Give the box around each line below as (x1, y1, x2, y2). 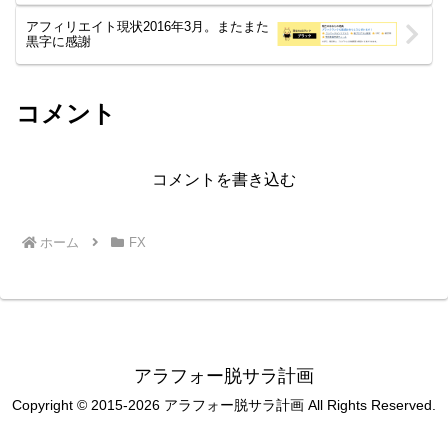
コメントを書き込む (152, 171, 296, 189)
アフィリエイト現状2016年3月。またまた (26, 19, 269, 35)
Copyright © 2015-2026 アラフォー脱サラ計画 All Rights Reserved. (12, 397, 436, 414)
